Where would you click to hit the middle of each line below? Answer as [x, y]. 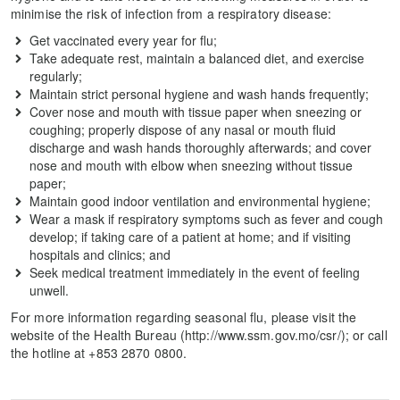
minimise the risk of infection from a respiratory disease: [171, 13]
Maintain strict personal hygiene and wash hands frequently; [199, 93]
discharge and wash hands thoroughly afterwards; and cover [200, 147]
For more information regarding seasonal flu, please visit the [184, 317]
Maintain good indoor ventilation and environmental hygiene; [200, 200]
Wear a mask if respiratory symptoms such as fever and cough [206, 218]
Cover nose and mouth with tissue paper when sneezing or [196, 111]
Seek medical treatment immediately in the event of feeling [195, 272]
